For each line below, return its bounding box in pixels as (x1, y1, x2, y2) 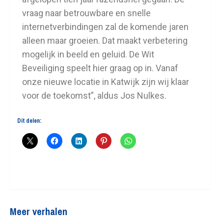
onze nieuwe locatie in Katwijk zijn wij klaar (22, 77, 189, 87)
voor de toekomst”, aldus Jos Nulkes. (22, 90, 166, 101)
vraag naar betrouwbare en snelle (22, 8, 151, 18)
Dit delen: (17, 117, 41, 125)
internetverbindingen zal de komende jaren (22, 22, 189, 32)
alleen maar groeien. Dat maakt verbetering (22, 35, 188, 46)
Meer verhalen (10, 205, 67, 218)
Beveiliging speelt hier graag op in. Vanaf (22, 63, 178, 73)
